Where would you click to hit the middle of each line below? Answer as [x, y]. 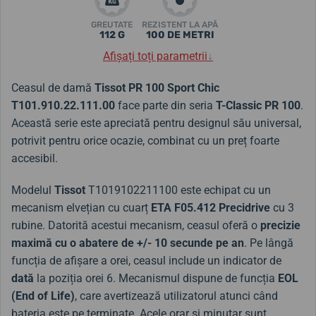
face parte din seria [165, 105]
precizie [280, 225]
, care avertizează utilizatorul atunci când [176, 296]
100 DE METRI [180, 35]
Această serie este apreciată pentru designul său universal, [156, 123]
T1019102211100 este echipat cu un [178, 190]
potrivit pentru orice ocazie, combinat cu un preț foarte [145, 140]
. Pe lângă [269, 243]
